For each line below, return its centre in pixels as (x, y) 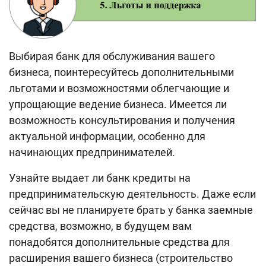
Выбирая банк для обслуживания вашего (112, 56)
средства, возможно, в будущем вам (100, 226)
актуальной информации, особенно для (107, 136)
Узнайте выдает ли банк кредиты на (100, 178)
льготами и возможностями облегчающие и (119, 88)
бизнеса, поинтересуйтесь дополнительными (121, 72)
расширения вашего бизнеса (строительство (121, 258)
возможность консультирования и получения (122, 120)
